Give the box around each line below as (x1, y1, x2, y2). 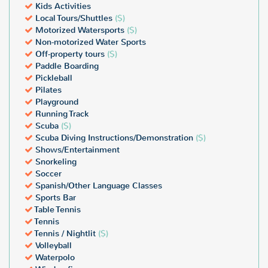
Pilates (33, 84, 62, 96)
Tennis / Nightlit (33, 228, 98, 239)
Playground (33, 96, 78, 108)
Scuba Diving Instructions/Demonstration (33, 132, 196, 144)
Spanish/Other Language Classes (33, 180, 162, 191)
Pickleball (33, 72, 72, 84)
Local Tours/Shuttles (33, 13, 115, 24)
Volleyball (33, 240, 72, 251)
